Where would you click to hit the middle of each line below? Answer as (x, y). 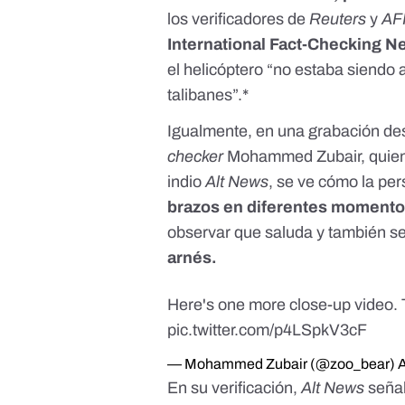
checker (196, 157)
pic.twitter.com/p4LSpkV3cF (268, 330)
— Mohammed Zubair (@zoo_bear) (283, 364)
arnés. (194, 258)
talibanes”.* (208, 95)
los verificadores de (239, 19)
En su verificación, (235, 388)
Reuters (338, 19)
